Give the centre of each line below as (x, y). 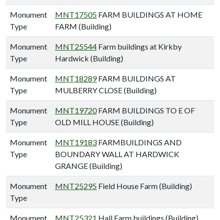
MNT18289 (76, 78)
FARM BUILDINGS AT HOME (150, 14)
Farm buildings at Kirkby (139, 46)
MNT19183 (76, 142)
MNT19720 (76, 110)
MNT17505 (76, 14)
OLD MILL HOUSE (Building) (104, 122)
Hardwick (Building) (89, 58)
